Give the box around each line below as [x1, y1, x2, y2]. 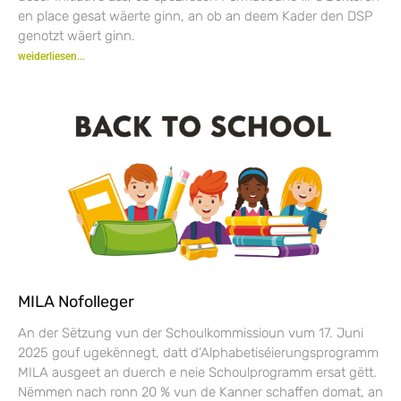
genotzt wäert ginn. [18, 27, 135, 44]
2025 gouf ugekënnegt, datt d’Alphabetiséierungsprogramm [18, 344, 379, 361]
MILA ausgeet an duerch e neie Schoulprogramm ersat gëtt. [18, 363, 377, 380]
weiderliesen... [18, 49, 85, 63]
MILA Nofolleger [18, 291, 134, 311]
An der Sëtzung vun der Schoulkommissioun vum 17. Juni [18, 324, 363, 341]
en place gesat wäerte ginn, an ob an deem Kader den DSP [18, 7, 372, 24]
